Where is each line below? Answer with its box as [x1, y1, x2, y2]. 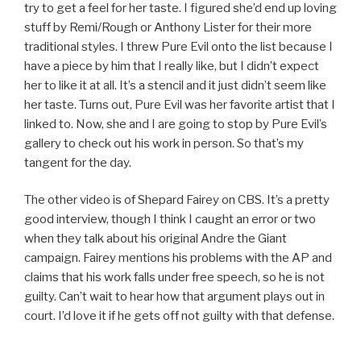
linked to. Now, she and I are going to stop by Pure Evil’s [24, 116, 327, 131]
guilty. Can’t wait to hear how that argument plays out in [24, 289, 325, 305]
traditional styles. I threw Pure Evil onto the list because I [24, 39, 333, 54]
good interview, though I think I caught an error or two [24, 212, 316, 227]
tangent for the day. [24, 155, 131, 170]
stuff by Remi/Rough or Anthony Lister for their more [24, 19, 312, 35]
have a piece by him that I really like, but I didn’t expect [24, 58, 319, 73]
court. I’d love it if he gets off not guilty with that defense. [24, 309, 334, 324]
